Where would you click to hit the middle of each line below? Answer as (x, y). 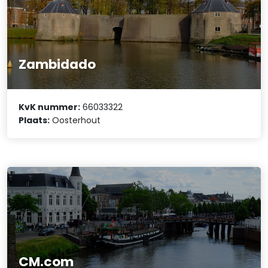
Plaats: (34, 121)
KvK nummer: (50, 107)
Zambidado (57, 64)
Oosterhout (75, 121)
